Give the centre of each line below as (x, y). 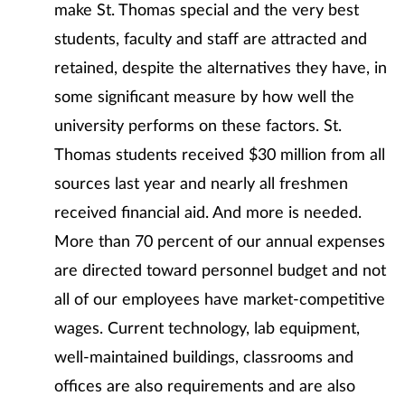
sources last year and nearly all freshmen (201, 184)
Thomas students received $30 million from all (220, 155)
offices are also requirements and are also (205, 387)
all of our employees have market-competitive (220, 300)
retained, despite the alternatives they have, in (221, 69)
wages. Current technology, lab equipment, (207, 329)
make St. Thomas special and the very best (207, 11)
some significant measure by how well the (204, 98)
